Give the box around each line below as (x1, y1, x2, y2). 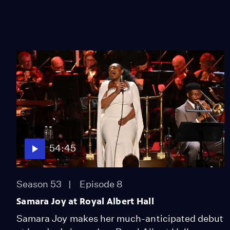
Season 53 (16, 178, 62, 189)
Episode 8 (79, 178, 123, 189)
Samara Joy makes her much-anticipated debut (16, 213, 224, 224)
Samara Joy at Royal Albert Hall (16, 195, 154, 207)
